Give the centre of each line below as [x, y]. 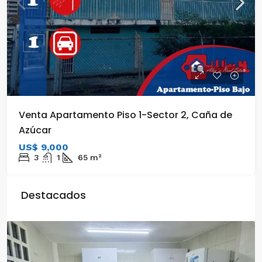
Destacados [54, 195]
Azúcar [35, 130]
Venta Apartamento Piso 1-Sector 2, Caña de [125, 115]
